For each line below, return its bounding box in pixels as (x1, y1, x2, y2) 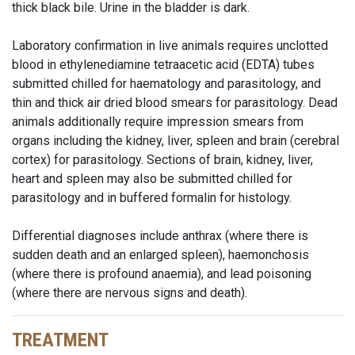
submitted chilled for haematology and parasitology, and (12, 76, 321, 91)
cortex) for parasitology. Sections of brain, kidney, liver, (12, 152, 313, 167)
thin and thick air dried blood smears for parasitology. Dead (12, 95, 338, 110)
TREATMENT (12, 329, 109, 351)
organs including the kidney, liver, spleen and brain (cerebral (12, 133, 339, 148)
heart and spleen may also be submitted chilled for (12, 171, 292, 186)
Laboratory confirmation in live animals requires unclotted (12, 38, 328, 53)
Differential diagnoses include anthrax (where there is (12, 228, 308, 243)
